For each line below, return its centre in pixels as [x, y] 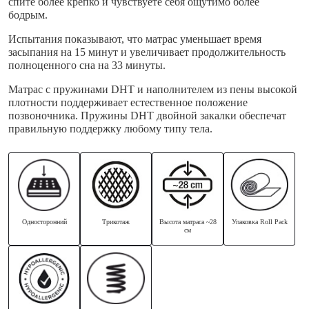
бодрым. [28, 15]
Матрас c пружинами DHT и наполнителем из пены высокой [153, 89]
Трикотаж [116, 222]
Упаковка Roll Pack [259, 222]
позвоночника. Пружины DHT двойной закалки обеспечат [147, 116]
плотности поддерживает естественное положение [128, 102]
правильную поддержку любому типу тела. [110, 129]
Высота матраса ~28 [188, 222]
